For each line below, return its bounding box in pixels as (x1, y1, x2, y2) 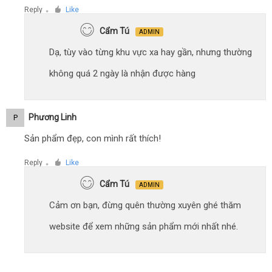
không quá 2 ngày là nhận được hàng (49, 68, 195, 79)
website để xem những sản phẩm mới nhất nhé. (49, 221, 238, 232)
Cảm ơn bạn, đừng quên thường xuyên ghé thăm (49, 200, 241, 211)
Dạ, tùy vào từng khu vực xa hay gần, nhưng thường (49, 47, 252, 58)
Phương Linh (29, 112, 76, 122)
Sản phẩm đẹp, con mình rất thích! (24, 133, 161, 144)
